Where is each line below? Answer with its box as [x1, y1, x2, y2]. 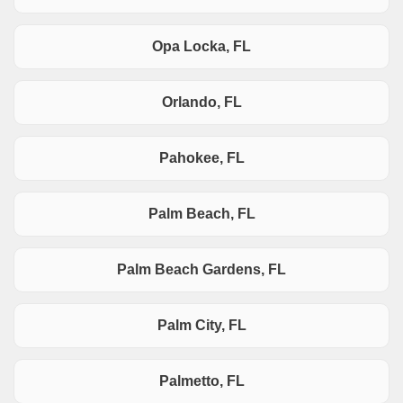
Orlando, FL [161, 94, 242, 111]
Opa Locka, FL [152, 39, 251, 55]
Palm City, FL [157, 318, 246, 334]
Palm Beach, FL [148, 206, 255, 222]
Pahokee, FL [158, 150, 245, 166]
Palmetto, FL [158, 373, 245, 390]
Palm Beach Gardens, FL [117, 262, 286, 278]
